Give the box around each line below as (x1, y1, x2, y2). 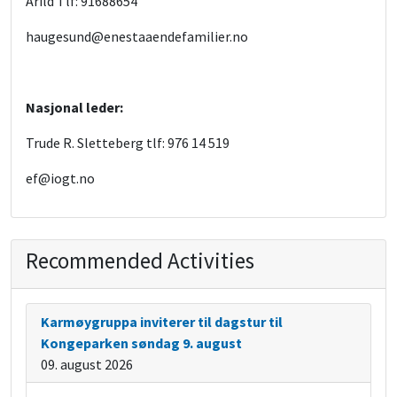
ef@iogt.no (26, 169, 95, 188)
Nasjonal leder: (26, 98, 123, 117)
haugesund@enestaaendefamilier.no (26, 27, 248, 46)
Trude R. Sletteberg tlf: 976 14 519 (26, 134, 230, 152)
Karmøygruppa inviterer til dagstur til (41, 313, 283, 331)
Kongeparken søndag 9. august (41, 334, 242, 353)
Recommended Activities (26, 246, 254, 276)
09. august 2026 (41, 355, 133, 374)
